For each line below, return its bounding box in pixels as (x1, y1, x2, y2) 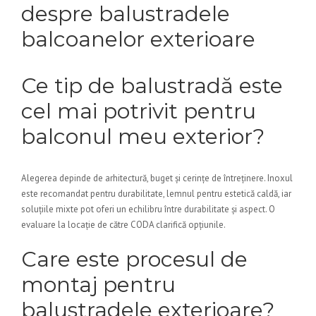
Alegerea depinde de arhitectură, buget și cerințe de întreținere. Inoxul (21, 172, 293, 184)
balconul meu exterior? (21, 123, 265, 150)
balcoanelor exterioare (21, 26, 255, 52)
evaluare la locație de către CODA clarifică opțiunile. (21, 219, 226, 231)
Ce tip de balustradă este (21, 73, 283, 99)
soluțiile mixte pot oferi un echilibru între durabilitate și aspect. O (21, 203, 275, 215)
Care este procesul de (21, 246, 248, 272)
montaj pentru (21, 272, 176, 298)
